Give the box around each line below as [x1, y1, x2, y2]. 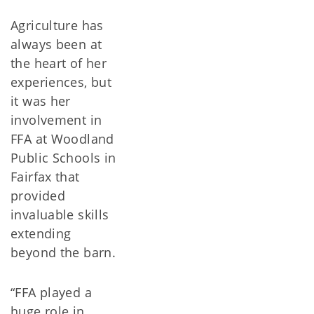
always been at [11, 36, 102, 53]
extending [11, 225, 71, 242]
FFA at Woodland [11, 130, 114, 147]
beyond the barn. [11, 244, 116, 261]
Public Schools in [11, 149, 116, 166]
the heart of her [11, 55, 107, 71]
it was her [11, 93, 71, 109]
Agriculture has [11, 17, 104, 34]
